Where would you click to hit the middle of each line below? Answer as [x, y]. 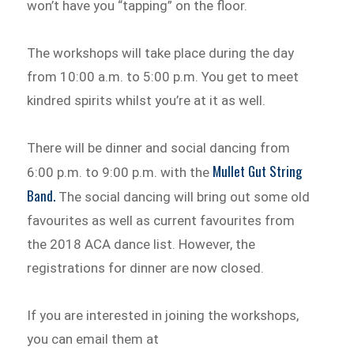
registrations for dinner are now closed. [146, 267]
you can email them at [93, 339]
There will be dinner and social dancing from [159, 147]
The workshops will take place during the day [161, 53]
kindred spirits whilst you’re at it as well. [147, 101]
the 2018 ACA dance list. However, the [141, 244]
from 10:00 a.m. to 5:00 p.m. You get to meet [163, 77]
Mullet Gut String [258, 171]
